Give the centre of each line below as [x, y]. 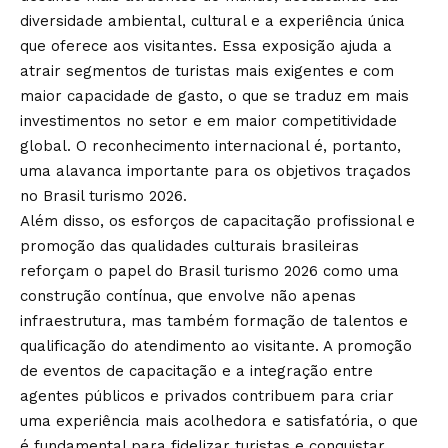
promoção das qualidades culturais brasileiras [189, 245]
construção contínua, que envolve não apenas [188, 295]
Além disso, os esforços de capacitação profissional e [217, 220]
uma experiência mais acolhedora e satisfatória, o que [219, 420]
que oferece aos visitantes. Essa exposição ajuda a [206, 45]
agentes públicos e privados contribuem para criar [207, 395]
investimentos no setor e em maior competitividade [208, 120]
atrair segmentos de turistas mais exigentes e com [207, 70]
